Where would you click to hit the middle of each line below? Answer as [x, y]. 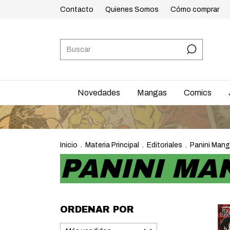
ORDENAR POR [97, 209]
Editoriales [165, 145]
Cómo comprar [195, 9]
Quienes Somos [132, 9]
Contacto [77, 9]
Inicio [69, 145]
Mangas [152, 93]
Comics [197, 93]
